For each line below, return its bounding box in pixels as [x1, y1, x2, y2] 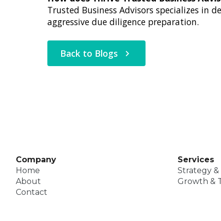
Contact [16, 187, 47, 197]
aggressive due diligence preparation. [47, 16, 199, 28]
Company [16, 155, 56, 165]
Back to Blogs [60, 47, 118, 59]
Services [178, 155, 214, 165]
